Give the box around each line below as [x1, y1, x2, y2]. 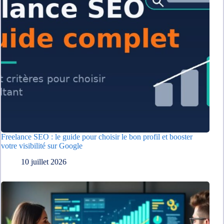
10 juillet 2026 [21, 157, 66, 166]
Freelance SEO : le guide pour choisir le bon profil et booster [1, 132, 192, 141]
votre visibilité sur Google [1, 141, 82, 150]
